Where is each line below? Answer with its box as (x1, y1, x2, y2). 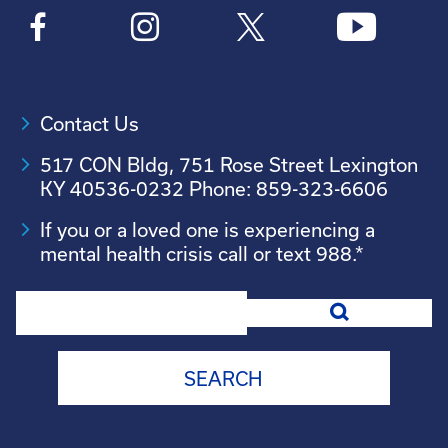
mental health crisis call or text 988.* (40, 242, 364, 265)
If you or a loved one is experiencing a (40, 218, 375, 241)
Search (16, 291, 77, 314)
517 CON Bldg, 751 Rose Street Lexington (40, 153, 418, 176)
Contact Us (40, 112, 139, 135)
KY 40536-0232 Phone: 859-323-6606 (40, 177, 388, 200)
